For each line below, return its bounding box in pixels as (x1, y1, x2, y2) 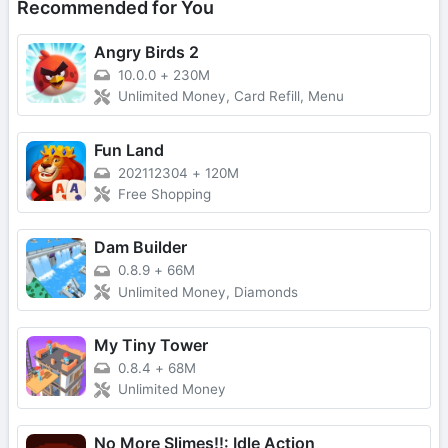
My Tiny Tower (94, 334, 208, 355)
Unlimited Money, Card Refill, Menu (118, 88, 344, 105)
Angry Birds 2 (94, 42, 199, 63)
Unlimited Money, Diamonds (118, 283, 298, 300)
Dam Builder (94, 237, 187, 258)
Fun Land (94, 139, 164, 160)
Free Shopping (118, 186, 211, 203)
